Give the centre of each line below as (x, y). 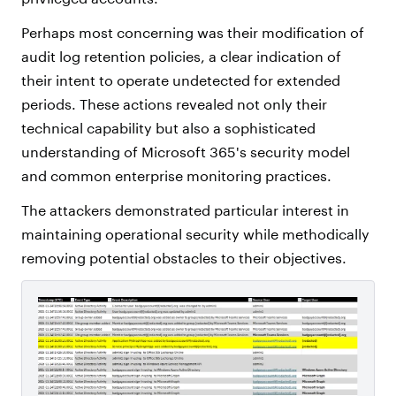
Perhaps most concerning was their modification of (193, 33)
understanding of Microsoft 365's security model (186, 152)
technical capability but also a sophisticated (168, 128)
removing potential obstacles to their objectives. (186, 258)
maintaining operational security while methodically (195, 234)
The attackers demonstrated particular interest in (185, 210)
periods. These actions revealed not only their (174, 104)
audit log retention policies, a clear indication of (181, 57)
